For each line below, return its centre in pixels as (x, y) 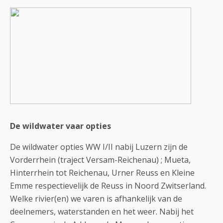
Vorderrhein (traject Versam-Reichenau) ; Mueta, (100, 160)
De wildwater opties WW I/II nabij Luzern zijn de (99, 147)
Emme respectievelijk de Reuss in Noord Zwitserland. (108, 186)
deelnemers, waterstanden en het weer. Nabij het (102, 212)
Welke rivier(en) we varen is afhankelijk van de (96, 199)
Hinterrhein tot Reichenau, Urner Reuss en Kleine (102, 173)
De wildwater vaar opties (60, 126)
